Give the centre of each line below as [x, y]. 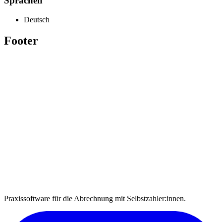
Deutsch [37, 19]
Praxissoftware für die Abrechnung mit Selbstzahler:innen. [95, 198]
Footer [21, 40]
